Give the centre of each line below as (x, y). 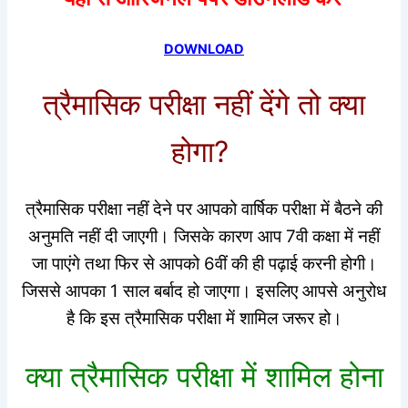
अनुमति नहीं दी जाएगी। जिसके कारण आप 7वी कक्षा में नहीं (204, 236)
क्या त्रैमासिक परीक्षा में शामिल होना (204, 377)
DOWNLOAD (204, 49)
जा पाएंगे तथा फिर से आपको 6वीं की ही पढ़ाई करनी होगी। (204, 263)
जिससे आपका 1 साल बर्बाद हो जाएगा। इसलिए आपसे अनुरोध (204, 291)
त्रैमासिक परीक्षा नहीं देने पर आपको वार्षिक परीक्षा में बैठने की (204, 209)
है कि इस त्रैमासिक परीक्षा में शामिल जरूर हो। (204, 318)
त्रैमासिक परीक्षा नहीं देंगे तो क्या (204, 105)
